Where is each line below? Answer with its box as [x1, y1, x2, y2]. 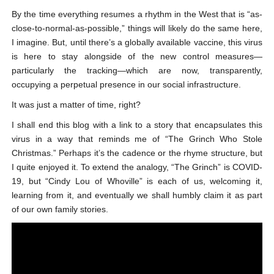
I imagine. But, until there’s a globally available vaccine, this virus [11, 37, 263, 47]
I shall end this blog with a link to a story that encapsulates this [11, 119, 263, 130]
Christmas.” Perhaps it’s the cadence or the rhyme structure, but [11, 147, 263, 158]
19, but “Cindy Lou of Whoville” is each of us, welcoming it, [11, 176, 263, 186]
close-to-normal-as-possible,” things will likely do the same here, [11, 23, 263, 33]
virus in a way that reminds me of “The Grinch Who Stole [11, 133, 263, 144]
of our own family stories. [11, 204, 108, 214]
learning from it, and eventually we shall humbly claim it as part [11, 190, 263, 200]
